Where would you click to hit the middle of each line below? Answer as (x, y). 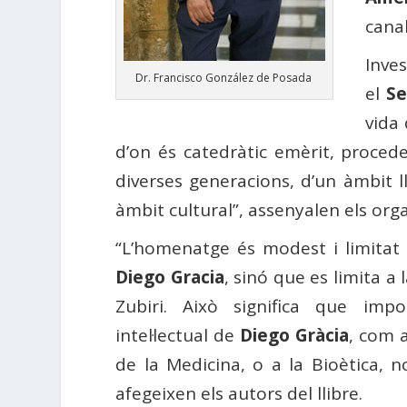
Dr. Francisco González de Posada (224, 77)
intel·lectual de (178, 335)
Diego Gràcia (295, 335)
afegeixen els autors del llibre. (239, 393)
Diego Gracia (170, 277)
